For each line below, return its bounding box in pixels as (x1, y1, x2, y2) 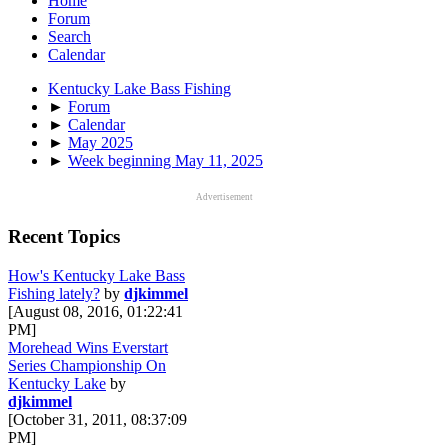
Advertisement (195, 191, 253, 202)
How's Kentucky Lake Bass (8, 267, 185, 285)
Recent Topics (8, 226, 120, 248)
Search (48, 27, 91, 45)
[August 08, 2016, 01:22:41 (8, 303, 183, 321)
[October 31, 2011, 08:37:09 (8, 411, 187, 429)
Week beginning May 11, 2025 (68, 151, 263, 169)
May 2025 (68, 133, 133, 151)
